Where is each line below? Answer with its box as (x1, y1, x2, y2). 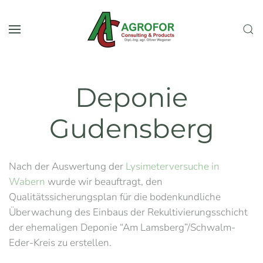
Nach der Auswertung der (9, 160, 126, 173)
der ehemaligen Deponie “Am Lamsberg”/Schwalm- (9, 221, 235, 234)
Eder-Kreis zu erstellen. (9, 236, 112, 249)
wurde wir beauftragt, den (45, 175, 163, 188)
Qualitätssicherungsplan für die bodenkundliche (9, 190, 221, 204)
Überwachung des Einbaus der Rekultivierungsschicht (9, 205, 248, 219)
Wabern (9, 175, 45, 188)
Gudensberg (49, 113, 214, 144)
